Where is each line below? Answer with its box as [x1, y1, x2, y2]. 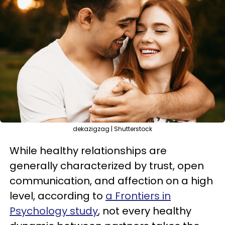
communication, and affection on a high [10, 174, 213, 188]
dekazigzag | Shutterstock [73, 125, 152, 133]
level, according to [10, 189, 105, 203]
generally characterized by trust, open [10, 159, 204, 173]
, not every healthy [98, 204, 191, 218]
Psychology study [10, 204, 98, 218]
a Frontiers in [105, 189, 171, 203]
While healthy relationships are [10, 144, 167, 158]
